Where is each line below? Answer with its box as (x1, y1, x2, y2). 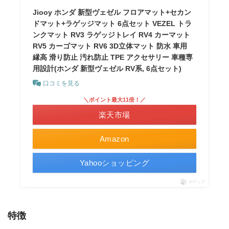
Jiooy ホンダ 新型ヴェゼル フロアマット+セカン (33, 8, 192, 16)
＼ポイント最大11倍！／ (83, 96, 146, 103)
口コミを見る (43, 79, 80, 87)
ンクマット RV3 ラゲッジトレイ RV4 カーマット (33, 30, 191, 39)
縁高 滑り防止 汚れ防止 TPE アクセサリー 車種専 (33, 53, 193, 61)
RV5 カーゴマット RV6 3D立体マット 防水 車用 (33, 41, 188, 50)
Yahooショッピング (79, 158, 150, 167)
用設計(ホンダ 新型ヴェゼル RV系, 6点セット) (33, 64, 182, 73)
